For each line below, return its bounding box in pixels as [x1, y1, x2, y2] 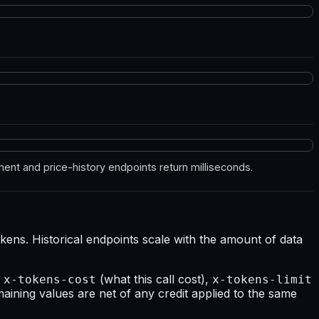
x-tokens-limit [212, 272, 312, 286]
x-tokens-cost [4, 272, 96, 286]
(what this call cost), [96, 271, 212, 286]
